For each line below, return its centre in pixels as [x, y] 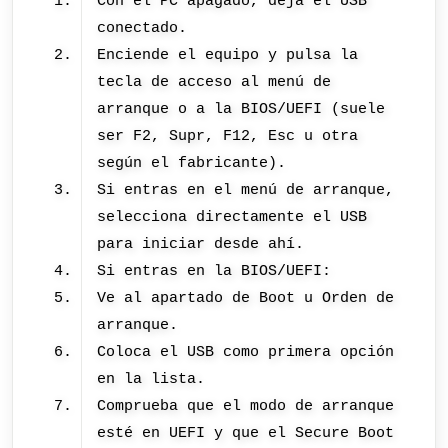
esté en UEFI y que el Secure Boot [246, 433]
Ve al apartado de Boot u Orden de [246, 298]
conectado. [142, 28]
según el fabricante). [192, 163]
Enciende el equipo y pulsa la [228, 55]
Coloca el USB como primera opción [246, 352]
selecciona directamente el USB [232, 217]
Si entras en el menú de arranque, [246, 190]
